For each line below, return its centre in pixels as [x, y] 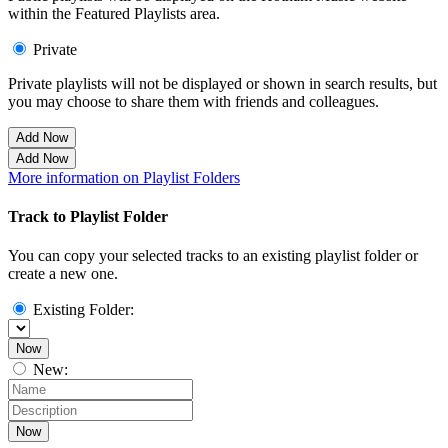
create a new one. [63, 274]
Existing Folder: [83, 310]
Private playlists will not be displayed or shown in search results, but [222, 83]
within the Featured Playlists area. [114, 13]
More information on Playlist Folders [124, 177]
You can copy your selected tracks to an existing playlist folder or [213, 256]
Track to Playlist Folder [88, 217]
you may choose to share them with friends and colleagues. [193, 101]
